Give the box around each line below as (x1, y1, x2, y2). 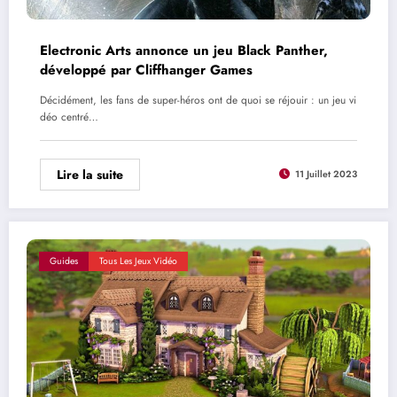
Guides (50, 253, 78, 268)
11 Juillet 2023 (295, 167, 357, 182)
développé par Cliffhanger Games (40, 59, 253, 80)
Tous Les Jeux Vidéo (99, 253, 177, 268)
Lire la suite (57, 165, 123, 183)
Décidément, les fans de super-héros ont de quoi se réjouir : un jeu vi (40, 91, 356, 108)
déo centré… (40, 108, 98, 125)
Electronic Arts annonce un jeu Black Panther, (40, 40, 328, 60)
